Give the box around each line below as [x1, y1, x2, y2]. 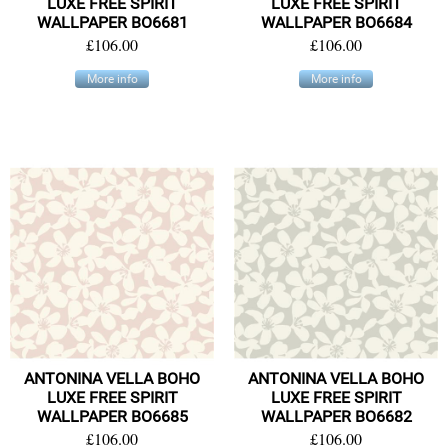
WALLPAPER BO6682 [260, 407, 412, 427]
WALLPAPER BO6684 [260, 12, 412, 32]
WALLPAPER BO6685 [36, 407, 188, 427]
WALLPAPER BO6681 [36, 12, 188, 32]
